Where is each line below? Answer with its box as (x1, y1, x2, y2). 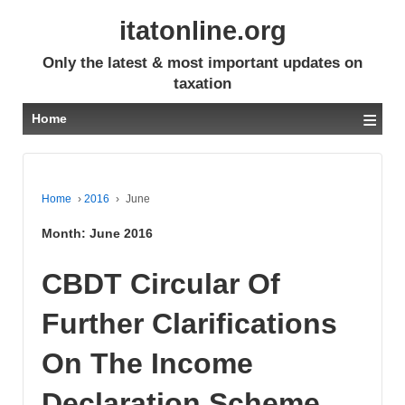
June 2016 (89, 225, 153, 240)
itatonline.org (118, 16, 287, 45)
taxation (174, 75, 231, 92)
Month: (42, 225, 89, 240)
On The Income (42, 346, 253, 380)
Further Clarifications (42, 306, 337, 340)
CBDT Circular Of (42, 267, 280, 300)
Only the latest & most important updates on (42, 54, 363, 71)
